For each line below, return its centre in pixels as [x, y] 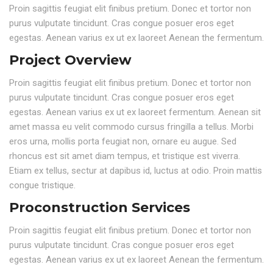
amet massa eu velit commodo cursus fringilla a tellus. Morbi [131, 126]
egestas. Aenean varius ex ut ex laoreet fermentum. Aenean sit [135, 112]
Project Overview [70, 60]
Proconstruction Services [100, 207]
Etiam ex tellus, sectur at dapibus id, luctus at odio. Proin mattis [136, 170]
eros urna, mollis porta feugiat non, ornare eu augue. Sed [123, 141]
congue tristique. [42, 185]
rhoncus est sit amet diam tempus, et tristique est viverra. [125, 156]
